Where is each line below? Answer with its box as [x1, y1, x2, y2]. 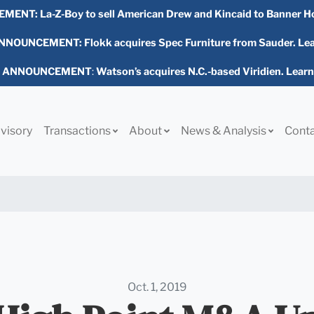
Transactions [43, 123, 113, 137]
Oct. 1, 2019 [127, 280, 187, 294]
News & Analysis [180, 123, 268, 137]
